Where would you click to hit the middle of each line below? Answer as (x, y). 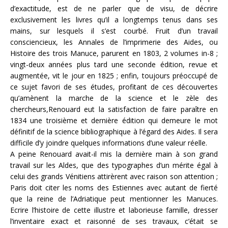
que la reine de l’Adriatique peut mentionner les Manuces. (114, 198)
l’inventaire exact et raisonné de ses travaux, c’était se (114, 221)
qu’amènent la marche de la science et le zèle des (114, 98)
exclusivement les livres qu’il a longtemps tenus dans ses (114, 19)
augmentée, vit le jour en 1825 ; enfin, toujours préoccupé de (114, 75)
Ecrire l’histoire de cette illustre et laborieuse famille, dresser (114, 210)
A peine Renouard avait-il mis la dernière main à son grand (114, 154)
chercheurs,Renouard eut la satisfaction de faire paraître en (114, 109)
